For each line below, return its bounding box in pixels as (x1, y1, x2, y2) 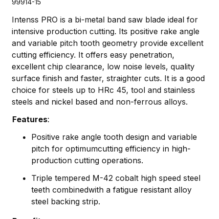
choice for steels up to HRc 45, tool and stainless (12, 85, 195, 95)
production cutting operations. (31, 155, 143, 166)
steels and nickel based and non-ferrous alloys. (12, 97, 188, 107)
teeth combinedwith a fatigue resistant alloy (31, 185, 192, 195)
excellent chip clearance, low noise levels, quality (12, 62, 195, 72)
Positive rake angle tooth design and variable (31, 132, 197, 142)
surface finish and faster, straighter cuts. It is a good (12, 73, 205, 84)
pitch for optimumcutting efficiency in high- (31, 144, 191, 154)
